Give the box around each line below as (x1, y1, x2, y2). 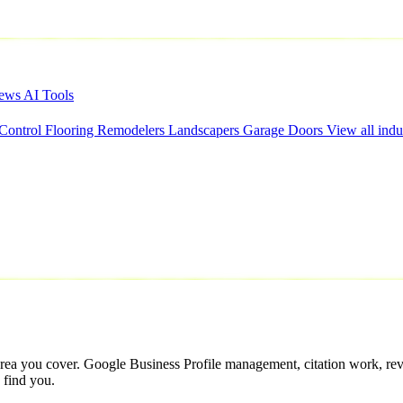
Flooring (45, 122, 97, 138)
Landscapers (168, 122, 243, 138)
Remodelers (97, 122, 168, 138)
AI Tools (23, 87, 74, 103)
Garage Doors (243, 122, 327, 138)
